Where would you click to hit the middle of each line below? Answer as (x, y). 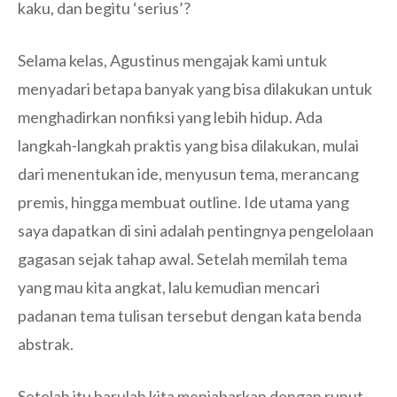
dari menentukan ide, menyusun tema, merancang (188, 174)
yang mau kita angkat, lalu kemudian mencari (169, 288)
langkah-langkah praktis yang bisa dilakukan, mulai (188, 146)
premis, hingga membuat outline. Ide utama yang (183, 202)
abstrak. (46, 344)
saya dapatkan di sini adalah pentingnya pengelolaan (196, 231)
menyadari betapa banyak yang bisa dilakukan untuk (195, 89)
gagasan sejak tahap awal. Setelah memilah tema (183, 259)
